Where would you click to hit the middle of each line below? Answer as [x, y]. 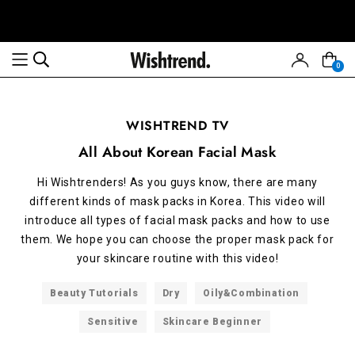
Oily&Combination [252, 293]
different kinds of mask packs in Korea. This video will [177, 201]
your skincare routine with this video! [177, 258]
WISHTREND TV [177, 126]
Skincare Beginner [212, 322]
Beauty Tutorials [94, 293]
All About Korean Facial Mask [177, 152]
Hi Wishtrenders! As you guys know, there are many [177, 182]
